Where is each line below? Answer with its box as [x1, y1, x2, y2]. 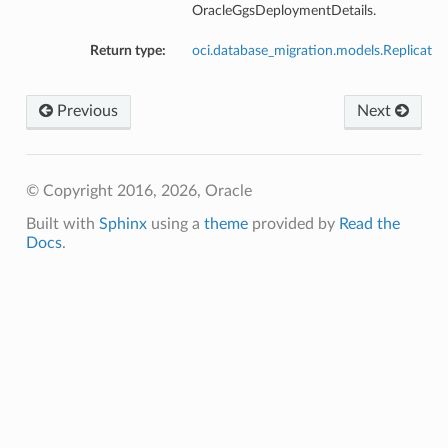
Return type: [89, 43, 166, 59]
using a [146, 216, 204, 233]
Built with [25, 216, 99, 233]
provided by [247, 216, 339, 233]
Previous [52, 103, 118, 120]
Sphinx [98, 216, 147, 233]
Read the [338, 216, 400, 233]
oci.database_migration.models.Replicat [191, 43, 432, 59]
